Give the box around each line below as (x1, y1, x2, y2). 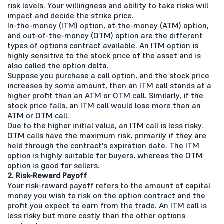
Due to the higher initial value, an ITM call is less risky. (7, 120, 203, 130)
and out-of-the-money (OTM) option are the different (7, 30, 203, 40)
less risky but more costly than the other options (7, 210, 185, 220)
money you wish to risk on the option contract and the (7, 190, 205, 200)
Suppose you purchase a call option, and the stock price (7, 70, 209, 80)
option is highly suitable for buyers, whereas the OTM (7, 150, 203, 160)
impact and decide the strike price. (7, 10, 134, 20)
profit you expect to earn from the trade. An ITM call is (7, 200, 207, 210)
